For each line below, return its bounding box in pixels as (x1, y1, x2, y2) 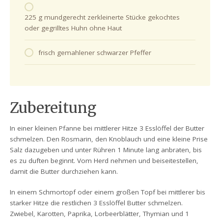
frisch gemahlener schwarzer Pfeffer (38, 48, 152, 57)
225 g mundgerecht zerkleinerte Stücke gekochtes (25, 12, 180, 22)
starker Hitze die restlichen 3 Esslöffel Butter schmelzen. (10, 198, 183, 208)
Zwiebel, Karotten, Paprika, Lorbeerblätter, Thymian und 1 (10, 209, 190, 219)
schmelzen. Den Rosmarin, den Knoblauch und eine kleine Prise (10, 135, 208, 144)
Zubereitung (10, 99, 97, 117)
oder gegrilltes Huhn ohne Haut (25, 23, 122, 32)
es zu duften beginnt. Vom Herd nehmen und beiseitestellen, (10, 156, 199, 165)
